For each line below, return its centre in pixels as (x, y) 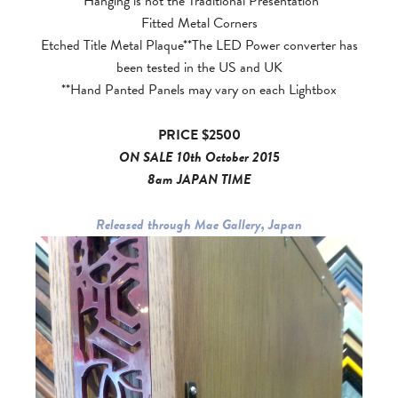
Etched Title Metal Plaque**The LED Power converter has (199, 45)
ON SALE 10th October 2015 (199, 157)
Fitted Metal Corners (199, 23)
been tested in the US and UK (199, 68)
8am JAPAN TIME (199, 179)
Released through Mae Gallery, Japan (199, 225)
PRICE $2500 (199, 135)
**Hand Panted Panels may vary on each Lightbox (199, 90)
